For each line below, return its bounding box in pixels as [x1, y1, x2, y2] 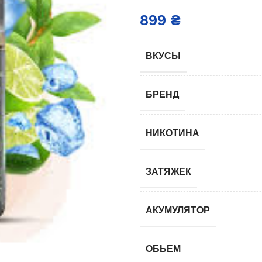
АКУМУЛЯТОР [146, 204, 210, 216]
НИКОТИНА [146, 127, 199, 139]
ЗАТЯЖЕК [146, 166, 191, 177]
